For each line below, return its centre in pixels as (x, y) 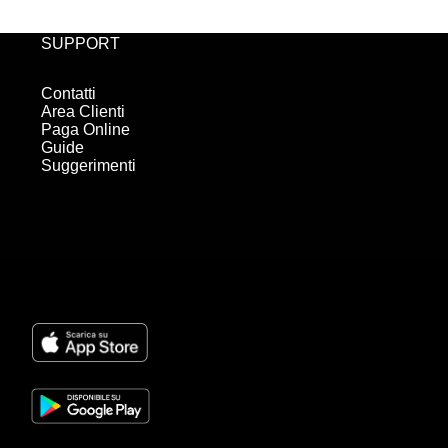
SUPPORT (81, 43)
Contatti (69, 94)
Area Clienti (83, 112)
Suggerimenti (89, 166)
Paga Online (86, 130)
